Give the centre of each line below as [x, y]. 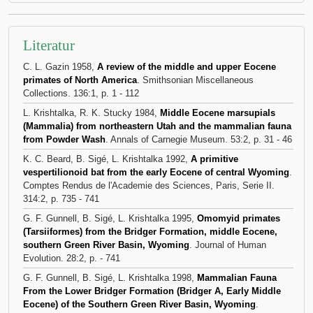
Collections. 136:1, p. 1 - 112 [81, 93]
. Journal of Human [228, 245]
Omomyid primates [239, 218]
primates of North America [80, 80]
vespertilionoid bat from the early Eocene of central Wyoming [156, 172]
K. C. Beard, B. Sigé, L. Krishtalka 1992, [107, 159]
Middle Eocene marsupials [218, 113]
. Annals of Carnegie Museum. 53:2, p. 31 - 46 [199, 139]
